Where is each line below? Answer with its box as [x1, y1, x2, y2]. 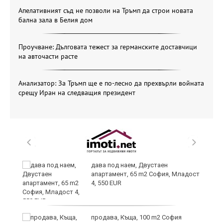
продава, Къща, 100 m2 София [91, 213, 182, 221]
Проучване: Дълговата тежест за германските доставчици [18, 42, 197, 51]
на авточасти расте [18, 51, 78, 61]
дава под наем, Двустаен [91, 161, 168, 169]
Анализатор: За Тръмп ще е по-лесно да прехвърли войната [18, 78, 204, 88]
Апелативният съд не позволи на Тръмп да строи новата [18, 5, 193, 15]
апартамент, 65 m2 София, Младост [91, 170, 200, 178]
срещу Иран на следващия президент [18, 88, 135, 97]
